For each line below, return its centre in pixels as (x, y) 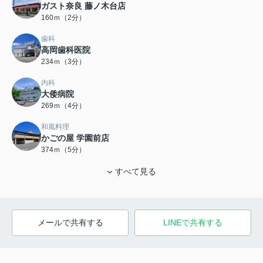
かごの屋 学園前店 (75, 138)
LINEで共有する (193, 222)
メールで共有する (70, 222)
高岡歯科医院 (66, 50)
